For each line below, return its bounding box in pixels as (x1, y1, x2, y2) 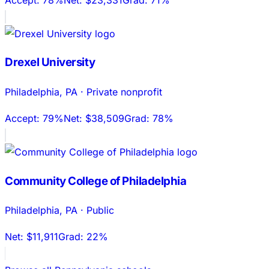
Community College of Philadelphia (5, 174, 187, 188)
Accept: (5, 112, 43, 124)
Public (86, 204, 114, 217)
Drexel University (5, 55, 95, 70)
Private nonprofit (86, 85, 162, 98)
